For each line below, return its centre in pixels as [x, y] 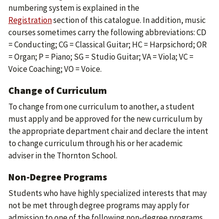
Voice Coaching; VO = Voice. [55, 69]
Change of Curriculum [58, 90]
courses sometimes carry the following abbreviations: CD [107, 32]
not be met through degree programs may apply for [99, 205]
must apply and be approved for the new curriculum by [105, 119]
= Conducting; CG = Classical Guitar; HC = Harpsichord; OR [108, 44]
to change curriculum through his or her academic [96, 143]
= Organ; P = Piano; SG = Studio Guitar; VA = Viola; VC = [101, 57]
